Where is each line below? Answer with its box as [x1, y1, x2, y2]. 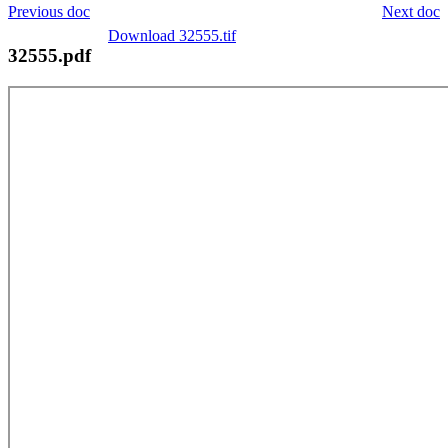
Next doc [382, 2, 440, 20]
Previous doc [8, 2, 90, 20]
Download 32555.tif [108, 26, 236, 44]
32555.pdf [8, 44, 91, 66]
